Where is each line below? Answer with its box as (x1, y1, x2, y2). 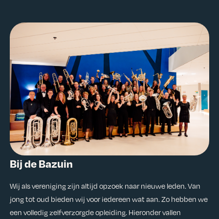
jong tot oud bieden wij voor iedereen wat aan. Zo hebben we (10, 194, 208, 204)
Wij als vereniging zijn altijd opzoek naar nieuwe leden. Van (10, 181, 200, 191)
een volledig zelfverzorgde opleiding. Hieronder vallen (10, 207, 181, 218)
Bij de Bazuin (10, 156, 73, 171)
